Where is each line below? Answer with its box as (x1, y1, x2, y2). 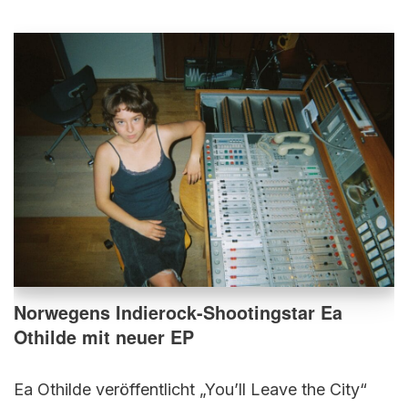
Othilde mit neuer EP (14, 323, 194, 350)
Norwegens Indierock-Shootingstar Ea (14, 299, 342, 325)
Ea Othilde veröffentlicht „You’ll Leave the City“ (14, 379, 367, 399)
